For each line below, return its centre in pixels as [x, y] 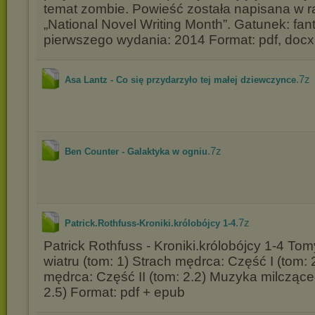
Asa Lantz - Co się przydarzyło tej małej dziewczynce [180, 80]
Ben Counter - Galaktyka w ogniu [136, 152]
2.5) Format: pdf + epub [114, 292]
